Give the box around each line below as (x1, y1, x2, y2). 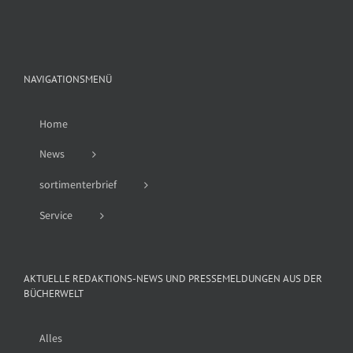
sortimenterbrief (39, 177, 117, 192)
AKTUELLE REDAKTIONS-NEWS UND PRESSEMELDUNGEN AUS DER (24, 272, 322, 286)
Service (39, 208, 72, 223)
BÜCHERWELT (24, 287, 84, 301)
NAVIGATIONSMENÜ (24, 72, 112, 87)
